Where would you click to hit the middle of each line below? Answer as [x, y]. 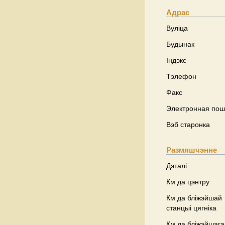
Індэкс [176, 60]
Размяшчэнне [192, 150]
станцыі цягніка [191, 208]
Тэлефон [181, 76]
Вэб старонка [188, 125]
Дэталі [177, 166]
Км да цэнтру [188, 182]
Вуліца [177, 28]
